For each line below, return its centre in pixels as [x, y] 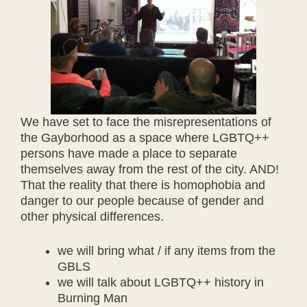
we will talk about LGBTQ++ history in [161, 282]
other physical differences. [92, 216]
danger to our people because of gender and [142, 200]
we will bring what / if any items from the [167, 250]
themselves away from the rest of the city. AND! [150, 169]
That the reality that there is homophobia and [143, 185]
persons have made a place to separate [129, 153]
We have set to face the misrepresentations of [146, 122]
